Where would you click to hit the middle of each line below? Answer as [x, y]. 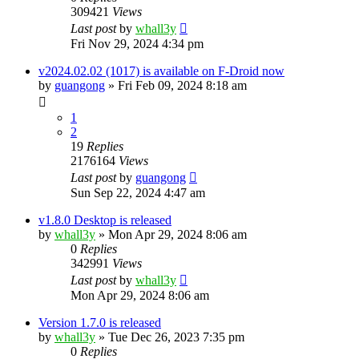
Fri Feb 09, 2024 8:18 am [182, 85]
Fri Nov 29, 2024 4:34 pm [137, 43]
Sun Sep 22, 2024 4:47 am [138, 192]
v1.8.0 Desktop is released [105, 220]
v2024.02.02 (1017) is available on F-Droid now [161, 71]
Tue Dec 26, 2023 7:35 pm [176, 337]
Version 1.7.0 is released [100, 322]
